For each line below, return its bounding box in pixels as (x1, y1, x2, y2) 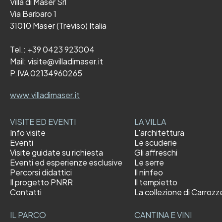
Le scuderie (134, 137, 177, 148)
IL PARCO (10, 210, 46, 221)
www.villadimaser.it (10, 90, 80, 101)
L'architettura (134, 127, 184, 138)
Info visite (10, 127, 46, 138)
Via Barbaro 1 (10, 8, 56, 19)
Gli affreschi (134, 147, 177, 158)
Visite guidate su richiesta (10, 147, 103, 158)
